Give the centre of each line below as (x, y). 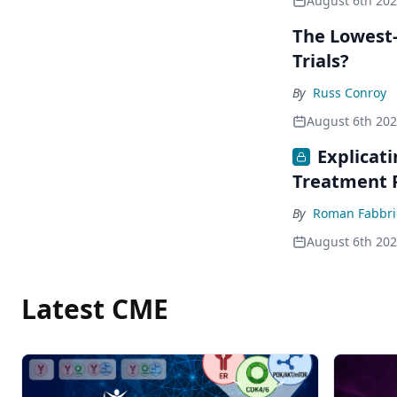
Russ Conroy (350, 93)
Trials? (321, 61)
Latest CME (95, 309)
